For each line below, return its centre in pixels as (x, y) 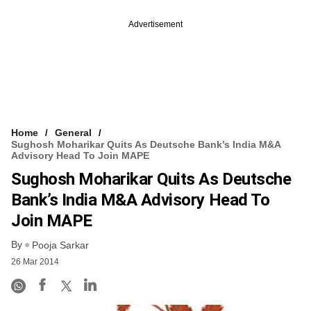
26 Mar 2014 (35, 261)
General (73, 132)
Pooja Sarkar (60, 245)
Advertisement (155, 24)
